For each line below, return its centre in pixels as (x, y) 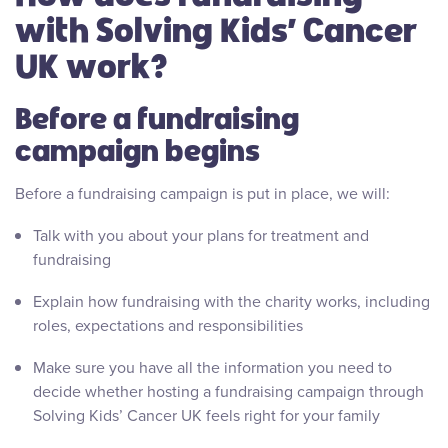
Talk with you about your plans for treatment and (201, 236)
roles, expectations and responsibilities (170, 326)
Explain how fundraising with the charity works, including (231, 302)
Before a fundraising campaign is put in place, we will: (204, 194)
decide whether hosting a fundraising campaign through (228, 392)
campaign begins (140, 148)
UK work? (94, 64)
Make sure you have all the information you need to (212, 368)
